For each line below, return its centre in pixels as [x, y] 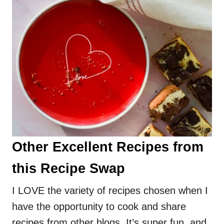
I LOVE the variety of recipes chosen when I [110, 191]
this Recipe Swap [68, 169]
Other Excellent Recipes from [108, 147]
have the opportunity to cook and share [99, 207]
